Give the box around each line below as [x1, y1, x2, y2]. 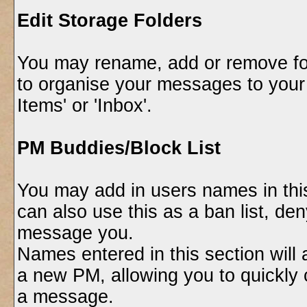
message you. [16, 223, 134, 243]
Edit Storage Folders [16, 10, 202, 31]
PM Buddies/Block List [16, 138, 221, 158]
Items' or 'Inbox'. [16, 95, 152, 116]
